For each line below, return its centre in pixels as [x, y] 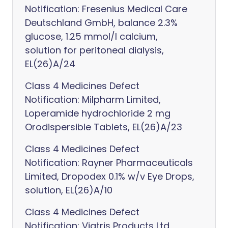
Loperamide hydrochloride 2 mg [98, 113]
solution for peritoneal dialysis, [94, 50]
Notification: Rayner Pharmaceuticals [109, 163]
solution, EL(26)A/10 [69, 190]
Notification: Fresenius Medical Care [106, 9]
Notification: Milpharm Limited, [93, 99]
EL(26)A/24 [50, 64]
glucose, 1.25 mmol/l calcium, [91, 36]
